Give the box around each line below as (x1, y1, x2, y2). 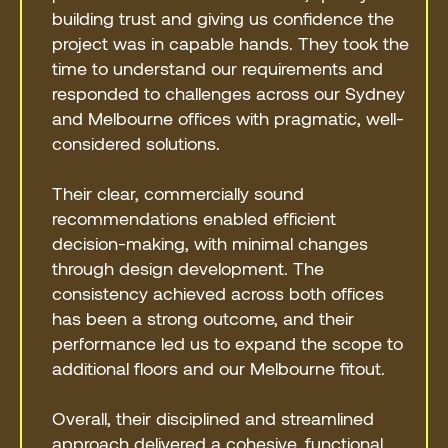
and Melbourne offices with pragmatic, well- (52, 106, 405, 129)
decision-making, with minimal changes (52, 231, 369, 254)
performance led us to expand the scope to (52, 331, 404, 354)
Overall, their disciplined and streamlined (52, 406, 375, 429)
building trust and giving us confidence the (52, 6, 395, 29)
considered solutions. (52, 131, 221, 154)
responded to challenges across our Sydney (52, 81, 406, 104)
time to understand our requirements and (52, 56, 384, 79)
